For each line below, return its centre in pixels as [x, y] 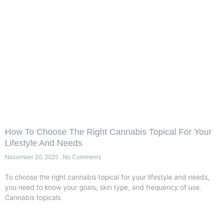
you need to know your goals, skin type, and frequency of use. [103, 187]
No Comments [81, 157]
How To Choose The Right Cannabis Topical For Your [108, 132]
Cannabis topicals [33, 198]
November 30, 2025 [32, 157]
